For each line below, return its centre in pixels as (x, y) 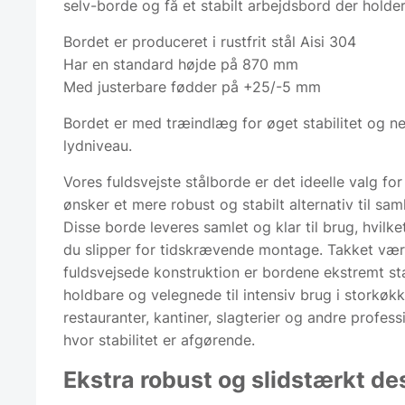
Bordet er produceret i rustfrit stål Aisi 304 (210, 41)
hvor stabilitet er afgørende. (159, 339)
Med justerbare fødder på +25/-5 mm (192, 86)
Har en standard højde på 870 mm (181, 64)
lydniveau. (100, 145)
